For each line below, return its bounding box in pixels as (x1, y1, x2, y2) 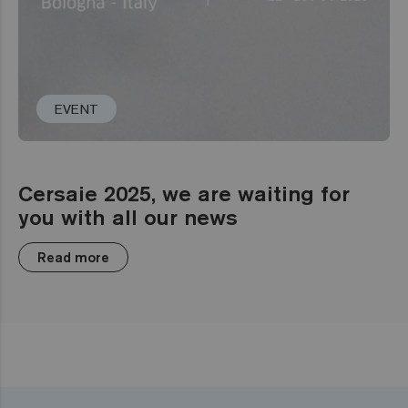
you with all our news (18, 202, 238, 230)
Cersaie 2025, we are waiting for (18, 178, 350, 207)
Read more (37, 248, 109, 266)
